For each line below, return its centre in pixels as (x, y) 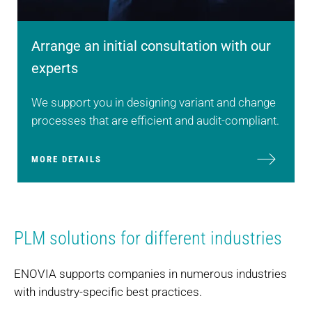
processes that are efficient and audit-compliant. (155, 120)
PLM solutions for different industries (148, 238)
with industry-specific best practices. (108, 291)
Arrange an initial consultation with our (151, 46)
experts (55, 68)
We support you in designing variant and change (154, 102)
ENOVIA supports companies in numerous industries (150, 273)
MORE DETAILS (67, 159)
